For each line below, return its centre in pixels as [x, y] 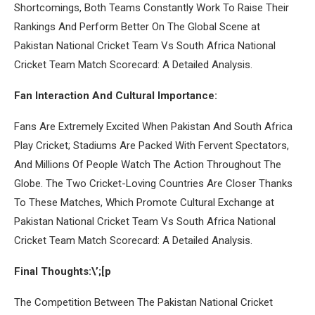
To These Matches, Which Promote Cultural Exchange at [144, 202]
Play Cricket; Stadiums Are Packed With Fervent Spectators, [152, 145]
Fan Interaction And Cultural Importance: [116, 95]
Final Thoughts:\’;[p [63, 271]
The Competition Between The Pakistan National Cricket [143, 302]
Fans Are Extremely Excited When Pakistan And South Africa [153, 126]
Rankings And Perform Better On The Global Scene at [137, 26]
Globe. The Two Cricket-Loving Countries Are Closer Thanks [153, 183]
